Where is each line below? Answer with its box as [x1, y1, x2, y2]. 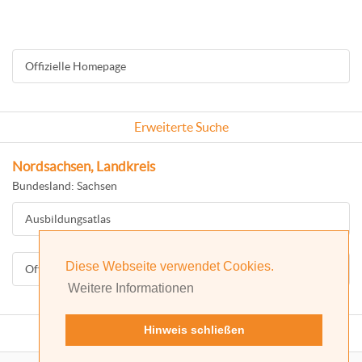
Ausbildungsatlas [25, 213, 111, 225]
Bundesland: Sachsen [12, 179, 117, 192]
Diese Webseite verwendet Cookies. [65, 259, 274, 274]
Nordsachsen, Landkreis [12, 159, 155, 174]
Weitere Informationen [68, 281, 195, 296]
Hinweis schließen [143, 323, 245, 337]
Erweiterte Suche [133, 120, 229, 134]
